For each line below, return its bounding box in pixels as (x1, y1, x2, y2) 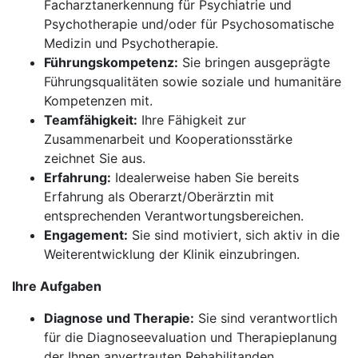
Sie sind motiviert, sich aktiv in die (128, 227, 340, 243)
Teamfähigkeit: (44, 112, 137, 128)
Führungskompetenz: (44, 54, 178, 70)
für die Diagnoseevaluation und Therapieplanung (44, 329, 337, 345)
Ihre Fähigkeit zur (137, 112, 246, 128)
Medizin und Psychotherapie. (44, 35, 218, 51)
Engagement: (44, 227, 128, 243)
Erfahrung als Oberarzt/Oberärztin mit (44, 189, 274, 205)
